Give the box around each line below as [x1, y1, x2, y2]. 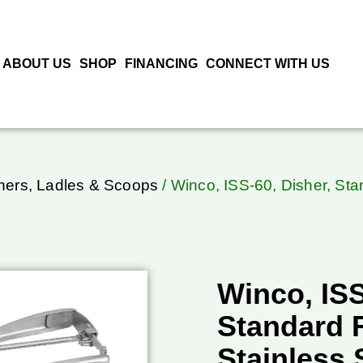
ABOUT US [2, 57, 71, 71]
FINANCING [124, 57, 198, 71]
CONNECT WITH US [205, 57, 330, 71]
